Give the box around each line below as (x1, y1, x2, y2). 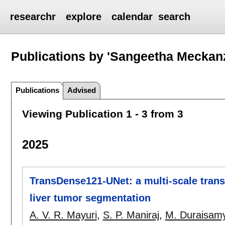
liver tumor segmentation (29, 192, 151, 204)
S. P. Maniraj (102, 209, 159, 221)
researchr (10, 11, 56, 22)
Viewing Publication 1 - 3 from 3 (22, 107, 183, 120)
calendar (111, 11, 153, 22)
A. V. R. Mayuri (29, 209, 97, 221)
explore (66, 11, 102, 22)
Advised (67, 85, 96, 94)
